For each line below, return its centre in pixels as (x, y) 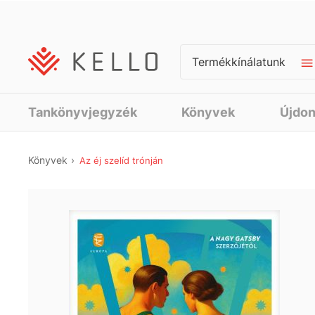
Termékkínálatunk (239, 62)
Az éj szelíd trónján (121, 160)
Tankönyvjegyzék (83, 112)
